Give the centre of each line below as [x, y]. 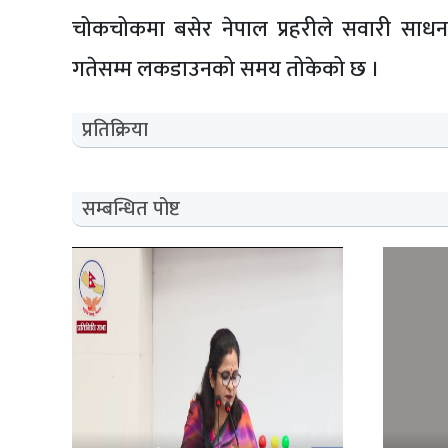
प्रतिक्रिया [115, 129]
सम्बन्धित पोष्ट [131, 208]
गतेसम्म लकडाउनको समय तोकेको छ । [226, 69]
